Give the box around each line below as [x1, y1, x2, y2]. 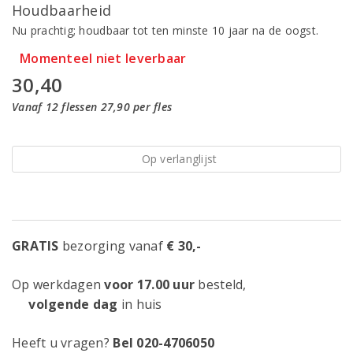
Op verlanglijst [141, 151, 217, 166]
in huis [117, 295, 162, 313]
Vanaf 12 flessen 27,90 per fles [12, 99, 173, 114]
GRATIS [12, 237, 59, 255]
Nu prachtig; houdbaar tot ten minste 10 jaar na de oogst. [12, 23, 319, 38]
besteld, [195, 276, 247, 293]
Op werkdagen [12, 276, 105, 293]
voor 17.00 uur [104, 276, 195, 293]
